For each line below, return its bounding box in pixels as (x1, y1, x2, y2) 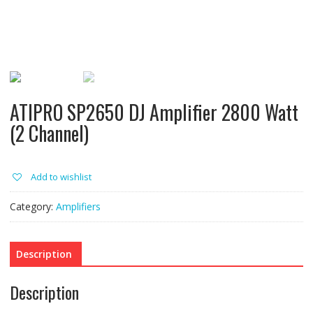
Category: (9, 200, 56, 214)
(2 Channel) (9, 119, 89, 148)
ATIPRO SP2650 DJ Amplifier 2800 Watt (9, 98, 298, 127)
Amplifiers (55, 200, 101, 214)
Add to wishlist (30, 170, 92, 184)
